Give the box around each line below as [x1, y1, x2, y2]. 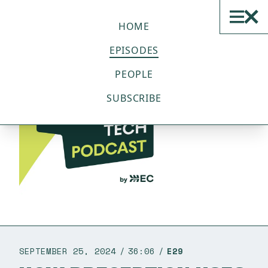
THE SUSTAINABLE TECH [14, 4, 160, 17]
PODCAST [14, 16, 72, 29]
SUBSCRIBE [106, 92, 162, 105]
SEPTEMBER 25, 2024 [19, 245, 116, 257]
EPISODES [109, 44, 159, 57]
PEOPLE [115, 68, 153, 81]
